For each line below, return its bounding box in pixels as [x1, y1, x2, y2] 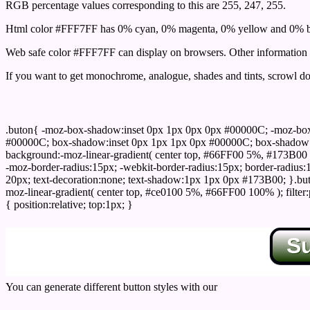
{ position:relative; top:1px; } [6, 198, 133, 210]
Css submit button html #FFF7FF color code [6, 95, 257, 111]
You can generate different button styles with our [6, 280, 220, 293]
